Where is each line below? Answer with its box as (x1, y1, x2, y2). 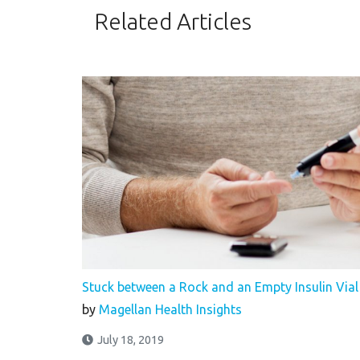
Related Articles (94, 9, 252, 35)
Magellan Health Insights (99, 302, 242, 317)
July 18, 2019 (97, 333, 164, 347)
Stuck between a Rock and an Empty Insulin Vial (82, 280, 358, 295)
